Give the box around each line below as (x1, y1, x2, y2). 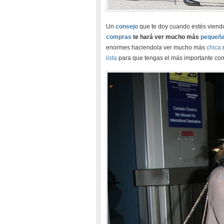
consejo (115, 23, 138, 30)
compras (106, 33, 131, 40)
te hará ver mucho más (131, 33, 200, 40)
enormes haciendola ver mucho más (106, 44, 206, 51)
